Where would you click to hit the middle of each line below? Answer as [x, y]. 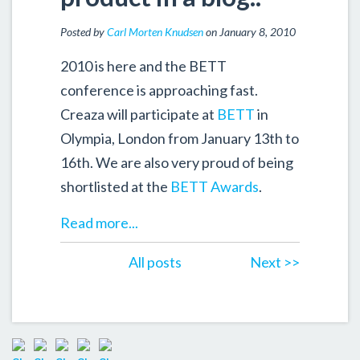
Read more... [99, 222]
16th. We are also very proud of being [177, 162]
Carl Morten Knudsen [155, 31]
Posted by [84, 31]
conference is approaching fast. [159, 90]
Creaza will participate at [139, 114]
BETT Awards [213, 186]
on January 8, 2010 [250, 31]
